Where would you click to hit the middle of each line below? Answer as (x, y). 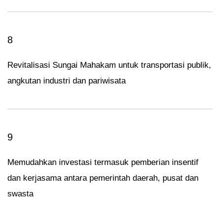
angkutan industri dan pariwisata (67, 81)
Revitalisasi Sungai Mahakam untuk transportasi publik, (109, 65)
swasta (20, 193)
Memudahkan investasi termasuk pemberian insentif (103, 162)
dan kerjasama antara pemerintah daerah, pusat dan (103, 178)
